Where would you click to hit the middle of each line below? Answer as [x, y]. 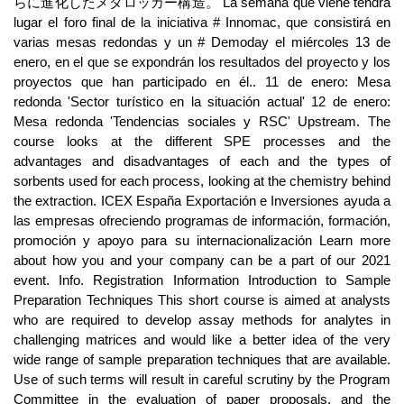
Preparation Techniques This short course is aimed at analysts [202, 300]
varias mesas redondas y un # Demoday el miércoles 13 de [202, 42]
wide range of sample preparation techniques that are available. [202, 359]
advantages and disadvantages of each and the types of [202, 161]
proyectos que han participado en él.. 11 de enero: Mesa [202, 82]
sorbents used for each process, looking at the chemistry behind [202, 181]
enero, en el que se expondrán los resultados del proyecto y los [202, 62]
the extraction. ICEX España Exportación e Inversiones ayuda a [202, 201]
